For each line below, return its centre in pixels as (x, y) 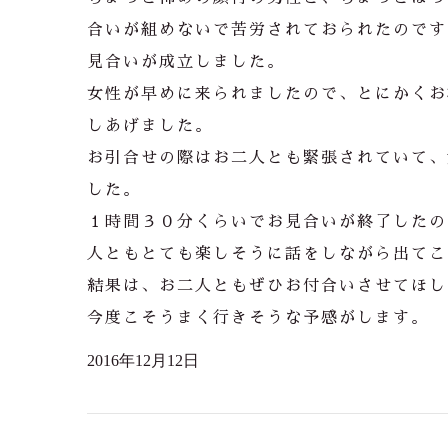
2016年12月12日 (143, 360)
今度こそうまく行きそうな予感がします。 (258, 318)
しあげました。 (150, 126)
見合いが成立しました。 (186, 62)
